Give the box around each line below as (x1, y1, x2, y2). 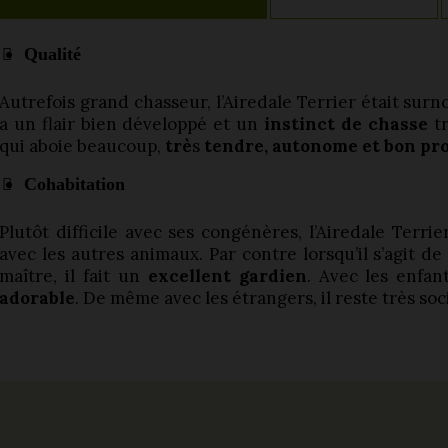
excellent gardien (147, 265, 307, 287)
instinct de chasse (264, 113, 428, 135)
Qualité (24, 44, 81, 64)
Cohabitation (24, 174, 125, 194)
